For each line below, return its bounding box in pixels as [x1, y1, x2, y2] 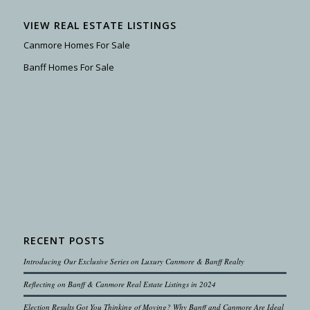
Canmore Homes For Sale [23, 39, 130, 52]
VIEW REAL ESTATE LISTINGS [23, 19, 176, 33]
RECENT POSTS [23, 233, 104, 247]
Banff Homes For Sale [23, 61, 114, 74]
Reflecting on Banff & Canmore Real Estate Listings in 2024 [23, 278, 216, 289]
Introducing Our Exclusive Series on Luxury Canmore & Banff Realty [23, 255, 244, 266]
